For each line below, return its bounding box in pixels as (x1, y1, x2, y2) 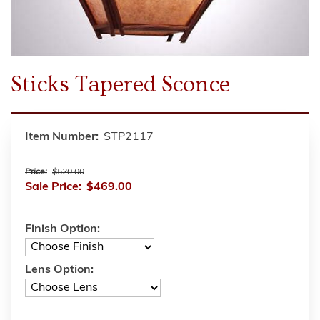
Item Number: (25, 131, 99, 143)
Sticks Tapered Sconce (11, 71, 230, 97)
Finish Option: (25, 223, 100, 235)
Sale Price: (25, 181, 81, 193)
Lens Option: (25, 264, 94, 276)
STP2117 (104, 131, 154, 143)
